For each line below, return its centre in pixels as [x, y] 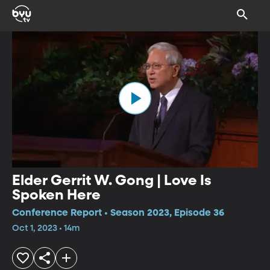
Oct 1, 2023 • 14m [46, 228]
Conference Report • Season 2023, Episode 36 [118, 213]
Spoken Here [56, 195]
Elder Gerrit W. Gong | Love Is [112, 181]
